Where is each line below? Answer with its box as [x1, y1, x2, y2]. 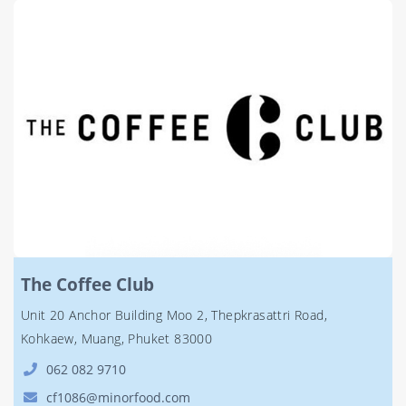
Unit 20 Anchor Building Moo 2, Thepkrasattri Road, [21, 306, 327, 324]
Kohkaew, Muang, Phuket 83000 [21, 330, 213, 347]
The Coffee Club [21, 272, 154, 296]
